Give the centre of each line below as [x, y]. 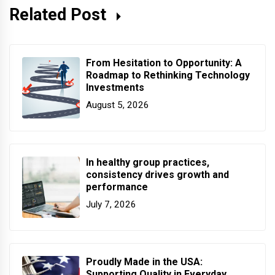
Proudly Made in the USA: [144, 262]
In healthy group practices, [148, 163]
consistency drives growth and [157, 175]
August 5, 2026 [118, 105]
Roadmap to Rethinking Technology [168, 76]
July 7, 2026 [111, 204]
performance [117, 187]
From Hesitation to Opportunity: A [164, 63]
